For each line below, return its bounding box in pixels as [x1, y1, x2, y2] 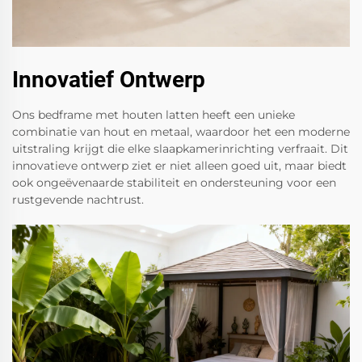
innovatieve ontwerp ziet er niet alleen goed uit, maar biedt [12, 158, 347, 174]
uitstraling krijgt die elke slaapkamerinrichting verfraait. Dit [12, 141, 348, 157]
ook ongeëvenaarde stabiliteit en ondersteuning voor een [12, 175, 336, 191]
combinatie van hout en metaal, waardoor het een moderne [12, 124, 350, 140]
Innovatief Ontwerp [12, 66, 205, 94]
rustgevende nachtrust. [12, 192, 144, 208]
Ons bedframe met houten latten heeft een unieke [12, 107, 295, 123]
